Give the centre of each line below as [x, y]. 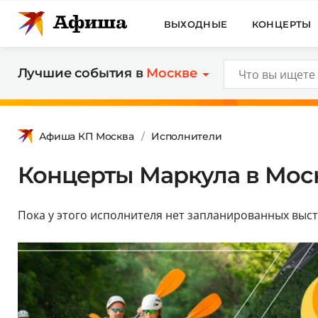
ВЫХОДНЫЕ [196, 24]
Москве [172, 73]
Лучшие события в [82, 73]
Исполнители [187, 136]
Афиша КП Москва [86, 136]
